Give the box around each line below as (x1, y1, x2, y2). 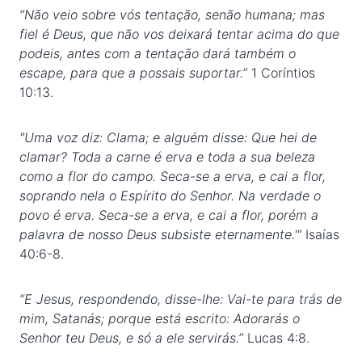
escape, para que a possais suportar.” (19, 65, 251, 81)
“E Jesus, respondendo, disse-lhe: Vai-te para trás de (19, 291, 342, 307)
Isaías (305, 226, 339, 242)
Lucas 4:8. (247, 330, 309, 346)
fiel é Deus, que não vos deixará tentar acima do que (19, 26, 339, 42)
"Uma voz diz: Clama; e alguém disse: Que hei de (19, 129, 317, 145)
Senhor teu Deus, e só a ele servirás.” (19, 330, 247, 346)
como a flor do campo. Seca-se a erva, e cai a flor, (19, 168, 326, 184)
